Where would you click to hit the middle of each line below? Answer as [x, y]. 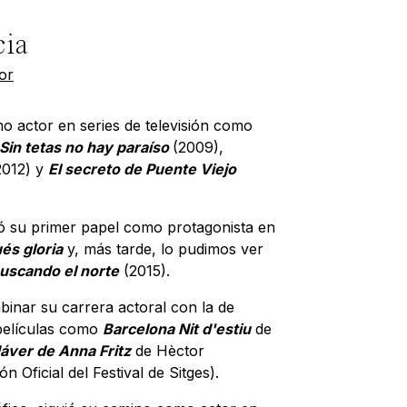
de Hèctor [168, 351]
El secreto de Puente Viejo [142, 169]
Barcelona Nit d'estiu [177, 329]
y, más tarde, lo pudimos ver [163, 249]
